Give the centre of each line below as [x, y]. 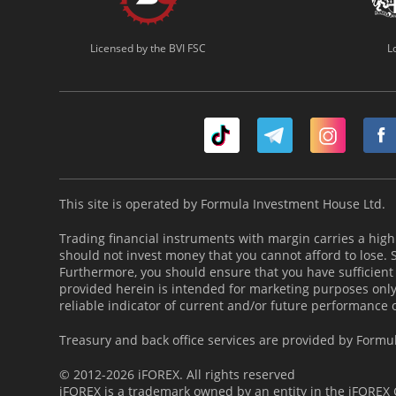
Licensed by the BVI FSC [148, 49]
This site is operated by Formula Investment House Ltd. [222, 204]
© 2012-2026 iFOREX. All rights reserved [177, 375]
